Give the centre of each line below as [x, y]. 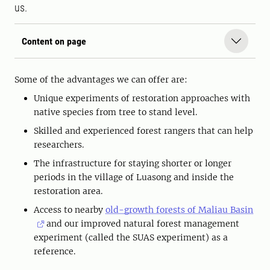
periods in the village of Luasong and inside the [134, 177]
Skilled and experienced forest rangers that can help [143, 131]
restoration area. [68, 191]
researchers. [59, 145]
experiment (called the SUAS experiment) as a [131, 238]
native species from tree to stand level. [115, 112]
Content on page [54, 41]
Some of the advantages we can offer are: [102, 80]
